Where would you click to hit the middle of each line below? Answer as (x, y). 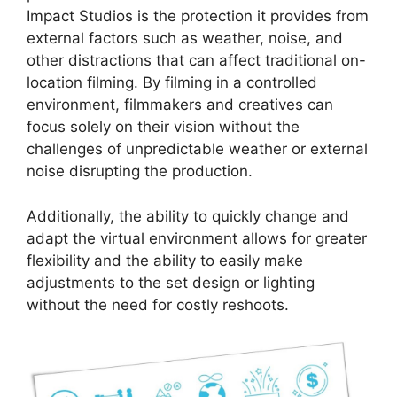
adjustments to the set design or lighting (171, 282)
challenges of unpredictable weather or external (197, 149)
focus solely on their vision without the (163, 127)
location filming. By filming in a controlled (172, 83)
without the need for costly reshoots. (158, 304)
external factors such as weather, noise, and (185, 39)
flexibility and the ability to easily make (165, 260)
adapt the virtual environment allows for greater (197, 238)
